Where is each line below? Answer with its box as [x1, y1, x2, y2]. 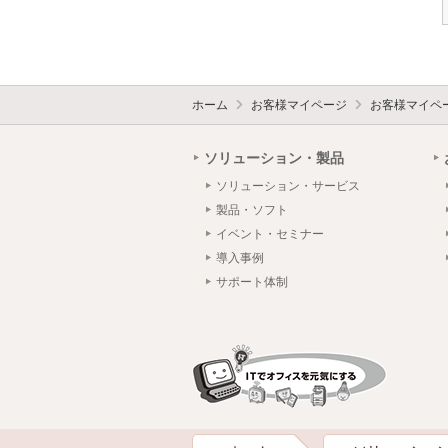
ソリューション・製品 [204, 149, 344, 166]
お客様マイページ [251, 97, 347, 112]
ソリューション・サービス [216, 178, 360, 193]
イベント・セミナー [216, 226, 324, 241]
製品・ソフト [216, 202, 288, 217]
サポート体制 [216, 274, 288, 289]
